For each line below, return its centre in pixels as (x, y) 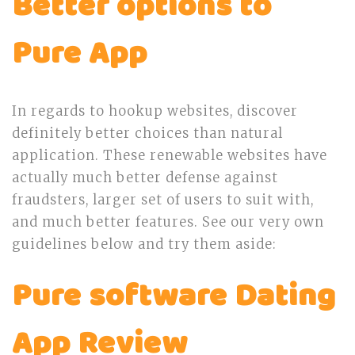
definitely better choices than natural (147, 134)
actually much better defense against (145, 178)
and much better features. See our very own (168, 222)
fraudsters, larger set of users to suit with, (163, 200)
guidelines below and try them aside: (144, 244)
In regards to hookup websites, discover (155, 111)
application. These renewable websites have (170, 156)
